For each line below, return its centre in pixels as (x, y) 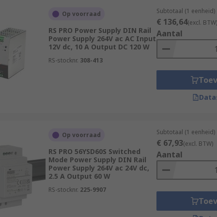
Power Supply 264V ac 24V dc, (99, 168)
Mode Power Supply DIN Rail (97, 160)
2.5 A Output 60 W (79, 176)
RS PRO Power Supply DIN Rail (100, 30)
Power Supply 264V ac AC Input (102, 39)
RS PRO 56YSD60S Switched (94, 151)
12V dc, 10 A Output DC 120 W (99, 47)
